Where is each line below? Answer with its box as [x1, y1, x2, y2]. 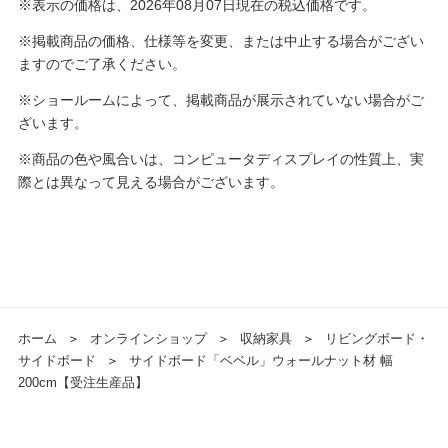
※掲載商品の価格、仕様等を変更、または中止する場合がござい [17, 33, 424, 50]
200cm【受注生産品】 [17, 375, 148, 391]
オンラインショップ [89, 331, 207, 347]
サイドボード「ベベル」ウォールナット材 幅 [128, 353, 393, 369]
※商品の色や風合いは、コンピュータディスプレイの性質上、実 [17, 151, 424, 168]
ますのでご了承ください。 [17, 56, 186, 73]
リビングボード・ [324, 331, 429, 347]
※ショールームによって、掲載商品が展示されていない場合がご [17, 92, 424, 109]
